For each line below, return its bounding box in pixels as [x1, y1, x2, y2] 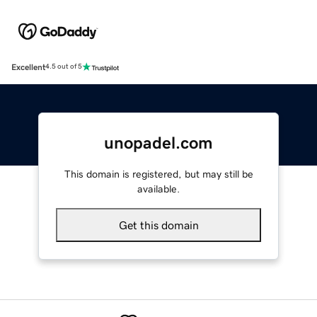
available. [137, 183, 180, 194]
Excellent [11, 62, 45, 71]
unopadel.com [104, 134, 213, 151]
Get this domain [118, 219, 199, 231]
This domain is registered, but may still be [64, 168, 253, 179]
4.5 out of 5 [45, 63, 82, 71]
